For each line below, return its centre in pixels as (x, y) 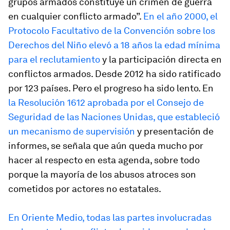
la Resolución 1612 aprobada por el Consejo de (106, 102)
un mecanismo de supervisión (72, 131)
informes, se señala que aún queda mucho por (106, 146)
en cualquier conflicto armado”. (76, 16)
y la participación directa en (162, 59)
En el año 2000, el (180, 16)
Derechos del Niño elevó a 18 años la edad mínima (114, 45)
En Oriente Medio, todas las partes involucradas (110, 217)
